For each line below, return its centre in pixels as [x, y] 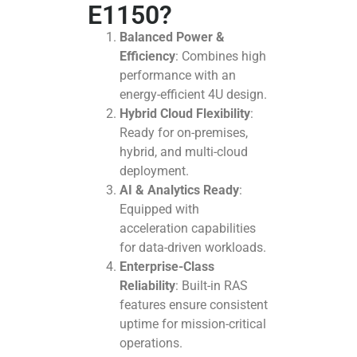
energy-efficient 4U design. [193, 95]
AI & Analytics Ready [179, 190]
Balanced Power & [172, 37]
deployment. [154, 171]
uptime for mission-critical [193, 324]
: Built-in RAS [212, 286]
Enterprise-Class [167, 267]
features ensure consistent [194, 305]
